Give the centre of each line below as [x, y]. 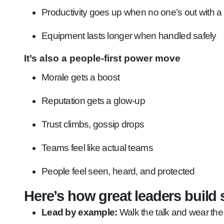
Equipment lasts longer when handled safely [129, 36]
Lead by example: [79, 212]
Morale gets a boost [81, 77]
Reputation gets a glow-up [93, 101]
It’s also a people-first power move [102, 58]
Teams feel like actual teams [97, 148]
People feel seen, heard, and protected [118, 171]
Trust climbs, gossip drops [93, 124]
